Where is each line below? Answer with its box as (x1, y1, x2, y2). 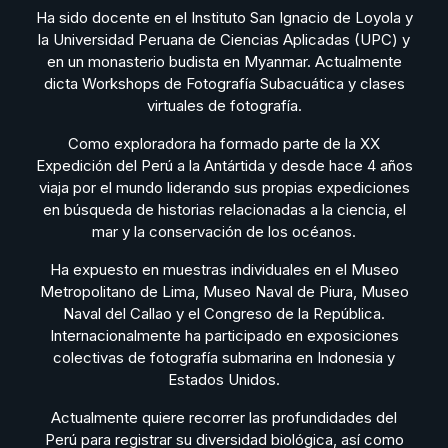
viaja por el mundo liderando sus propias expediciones (38, 178, 410, 197)
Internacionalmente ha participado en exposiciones (49, 326, 399, 345)
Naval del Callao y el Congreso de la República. (63, 304, 385, 323)
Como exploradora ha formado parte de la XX (68, 134, 380, 153)
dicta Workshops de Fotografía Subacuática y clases (43, 74, 405, 93)
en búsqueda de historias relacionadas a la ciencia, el (42, 200, 406, 219)
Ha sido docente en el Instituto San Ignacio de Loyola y (35, 8, 413, 27)
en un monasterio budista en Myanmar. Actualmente (46, 52, 402, 71)
